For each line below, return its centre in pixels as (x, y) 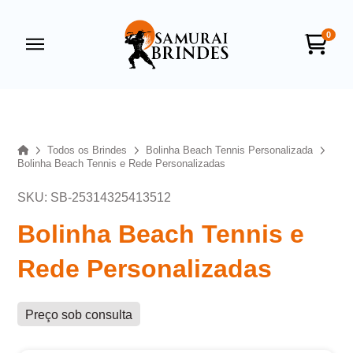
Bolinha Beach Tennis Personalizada (230, 150)
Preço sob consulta (79, 314)
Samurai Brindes (171, 89)
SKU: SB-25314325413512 (95, 197)
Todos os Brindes (87, 150)
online (111, 111)
